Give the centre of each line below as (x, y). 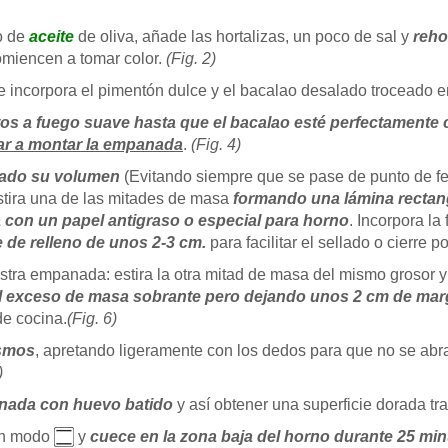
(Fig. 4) (216, 144)
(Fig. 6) (92, 318)
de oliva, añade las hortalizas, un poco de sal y (243, 36)
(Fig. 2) (191, 58)
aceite (51, 36)
